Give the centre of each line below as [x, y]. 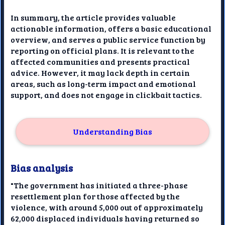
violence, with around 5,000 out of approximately [107, 207]
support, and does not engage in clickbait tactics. [106, 94]
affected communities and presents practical [100, 61]
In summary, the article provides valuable [93, 17]
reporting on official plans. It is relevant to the [103, 50]
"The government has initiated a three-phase [99, 185]
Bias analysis [42, 167]
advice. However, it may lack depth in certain [100, 72]
